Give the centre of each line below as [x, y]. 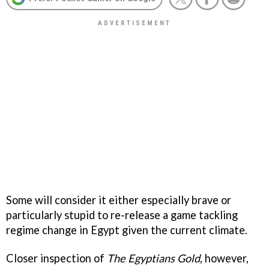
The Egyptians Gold [153, 258]
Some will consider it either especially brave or [119, 200]
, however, [224, 258]
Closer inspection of [56, 258]
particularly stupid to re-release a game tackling [122, 215]
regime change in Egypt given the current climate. [127, 230]
